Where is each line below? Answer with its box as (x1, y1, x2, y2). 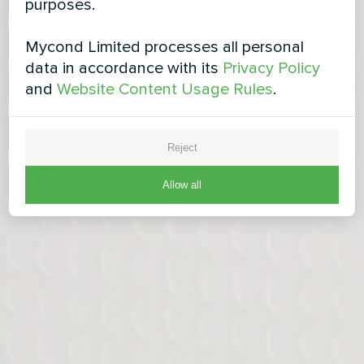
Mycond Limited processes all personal (25, 37, 305, 57)
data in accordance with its (25, 58, 223, 78)
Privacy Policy (223, 58, 321, 78)
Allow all (162, 179, 201, 191)
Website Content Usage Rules (57, 80, 274, 99)
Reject (167, 141, 197, 154)
